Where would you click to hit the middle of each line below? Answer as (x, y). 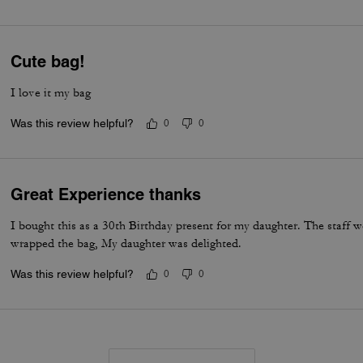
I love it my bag (51, 93)
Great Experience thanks (106, 194)
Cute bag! (48, 62)
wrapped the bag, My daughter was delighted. (126, 243)
